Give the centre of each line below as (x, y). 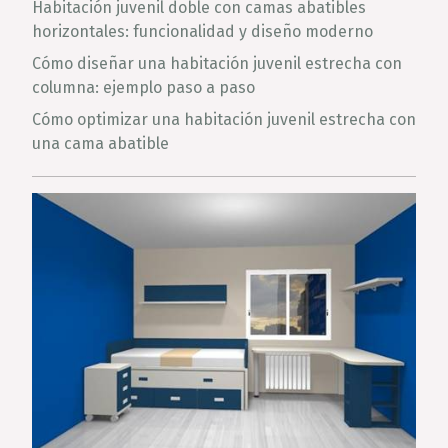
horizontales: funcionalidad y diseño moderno (202, 31)
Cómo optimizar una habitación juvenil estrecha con (224, 119)
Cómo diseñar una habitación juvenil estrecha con (217, 63)
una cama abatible (100, 143)
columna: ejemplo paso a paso (143, 87)
